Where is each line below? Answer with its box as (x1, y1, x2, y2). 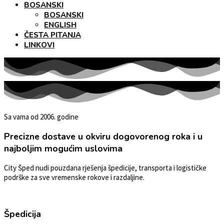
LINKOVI (24, 40, 54, 50)
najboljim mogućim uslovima (4, 142, 122, 154)
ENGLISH (44, 20, 76, 30)
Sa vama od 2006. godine (4, 112, 78, 122)
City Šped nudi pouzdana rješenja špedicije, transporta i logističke (4, 163, 206, 173)
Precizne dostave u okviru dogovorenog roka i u (4, 130, 202, 142)
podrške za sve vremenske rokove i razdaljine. (4, 172, 144, 182)
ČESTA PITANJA (24, 30, 81, 40)
